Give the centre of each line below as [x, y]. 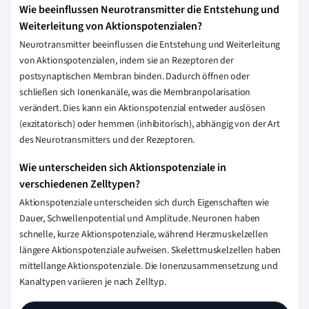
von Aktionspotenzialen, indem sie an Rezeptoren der [127, 60]
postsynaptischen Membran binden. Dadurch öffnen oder [134, 76]
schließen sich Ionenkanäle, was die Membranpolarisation [135, 92]
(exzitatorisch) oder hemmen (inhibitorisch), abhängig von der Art [150, 124]
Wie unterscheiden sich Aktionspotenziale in [123, 167]
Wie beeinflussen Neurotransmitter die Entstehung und [149, 9]
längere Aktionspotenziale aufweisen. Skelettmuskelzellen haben [150, 250]
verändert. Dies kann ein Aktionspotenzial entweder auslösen [142, 108]
